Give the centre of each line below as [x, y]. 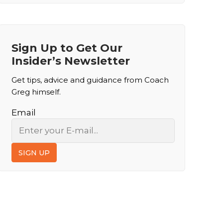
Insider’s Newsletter [71, 61]
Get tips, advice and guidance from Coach [90, 80]
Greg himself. [36, 92]
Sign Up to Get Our [67, 48]
